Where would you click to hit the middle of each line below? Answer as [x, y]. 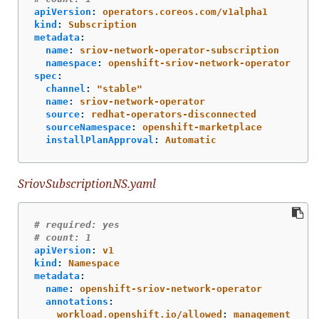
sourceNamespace [88, 127]
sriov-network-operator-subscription [179, 50]
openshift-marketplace [202, 127]
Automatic [191, 140]
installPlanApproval [100, 140]
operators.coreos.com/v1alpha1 [185, 11]
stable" [122, 88]
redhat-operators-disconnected [174, 114]
